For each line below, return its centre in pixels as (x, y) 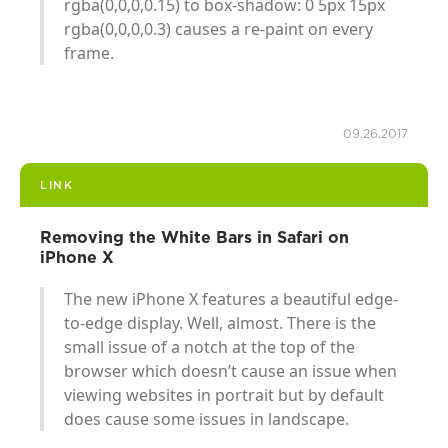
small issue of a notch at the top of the (209, 346)
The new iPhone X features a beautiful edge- (231, 298)
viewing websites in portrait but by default (224, 394)
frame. (89, 52)
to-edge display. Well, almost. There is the (220, 322)
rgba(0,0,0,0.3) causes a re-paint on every (218, 28)
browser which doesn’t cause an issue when (230, 370)
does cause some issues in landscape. (206, 418)
